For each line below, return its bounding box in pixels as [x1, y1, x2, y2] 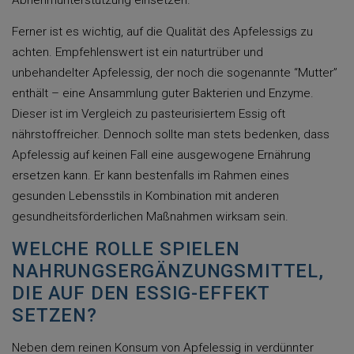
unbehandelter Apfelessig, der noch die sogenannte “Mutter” [12, 66, 337, 80]
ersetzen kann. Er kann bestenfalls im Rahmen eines [12, 168, 289, 183]
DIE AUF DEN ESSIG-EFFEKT [12, 282, 270, 304]
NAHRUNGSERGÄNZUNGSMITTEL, [12, 260, 324, 282]
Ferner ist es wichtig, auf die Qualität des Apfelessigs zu [12, 24, 313, 39]
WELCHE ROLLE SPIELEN [12, 238, 240, 260]
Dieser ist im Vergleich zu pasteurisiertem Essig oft [12, 107, 285, 121]
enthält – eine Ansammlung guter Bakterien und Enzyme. [12, 86, 314, 100]
